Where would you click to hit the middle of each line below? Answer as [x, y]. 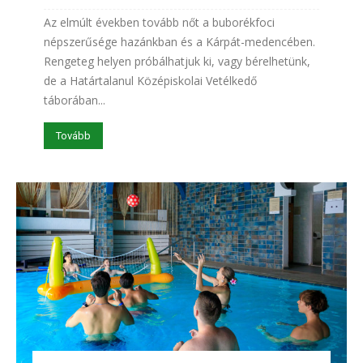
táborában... [75, 100]
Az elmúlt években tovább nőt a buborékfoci [159, 23]
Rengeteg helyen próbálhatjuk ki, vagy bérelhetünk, [177, 62]
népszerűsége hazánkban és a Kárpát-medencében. [179, 42]
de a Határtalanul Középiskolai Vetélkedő [150, 81]
